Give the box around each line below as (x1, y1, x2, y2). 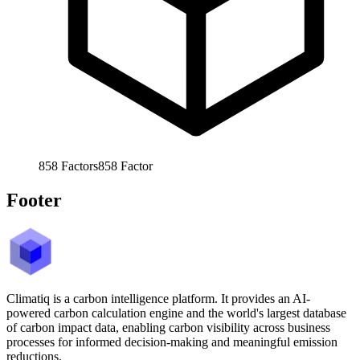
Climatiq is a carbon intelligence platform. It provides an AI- (6, 291, 310, 305)
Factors (61, 158, 98, 173)
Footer (6, 189, 62, 211)
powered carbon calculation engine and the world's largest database (6, 305, 346, 320)
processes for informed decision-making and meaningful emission (6, 334, 337, 349)
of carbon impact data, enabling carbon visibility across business (6, 320, 330, 334)
